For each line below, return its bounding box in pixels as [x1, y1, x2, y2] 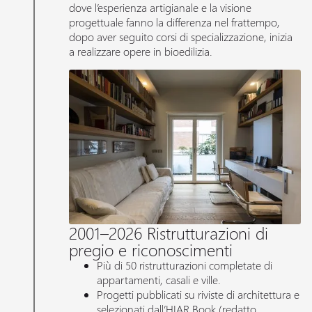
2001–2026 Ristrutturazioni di [69, 221, 269, 244]
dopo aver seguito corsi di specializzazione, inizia [69, 29, 293, 45]
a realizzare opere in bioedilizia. [69, 44, 213, 59]
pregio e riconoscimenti [69, 238, 233, 261]
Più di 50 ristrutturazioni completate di [97, 258, 273, 273]
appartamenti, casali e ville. [97, 272, 221, 288]
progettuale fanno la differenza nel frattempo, [69, 15, 281, 30]
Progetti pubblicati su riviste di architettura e [97, 287, 300, 302]
